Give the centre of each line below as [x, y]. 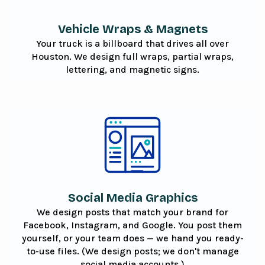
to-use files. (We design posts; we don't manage [132, 251]
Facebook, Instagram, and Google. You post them [132, 225]
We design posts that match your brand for [132, 212]
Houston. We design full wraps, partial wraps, [132, 56]
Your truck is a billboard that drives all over [132, 43]
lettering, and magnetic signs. [132, 69]
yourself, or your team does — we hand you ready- [132, 238]
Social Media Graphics [132, 198]
